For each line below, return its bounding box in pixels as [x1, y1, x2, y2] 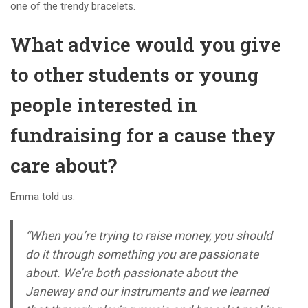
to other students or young [10, 61, 259, 87]
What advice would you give [10, 31, 281, 57]
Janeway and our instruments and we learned [25, 284, 269, 298]
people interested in [10, 91, 197, 118]
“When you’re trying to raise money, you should [25, 228, 272, 243]
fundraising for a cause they [10, 122, 276, 148]
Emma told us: [10, 190, 75, 203]
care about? [10, 152, 117, 178]
